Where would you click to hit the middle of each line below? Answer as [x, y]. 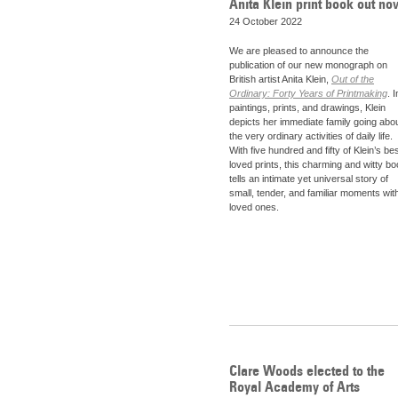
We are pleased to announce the [299, 51]
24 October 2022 [266, 21]
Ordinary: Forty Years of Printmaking [308, 94]
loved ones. [254, 207]
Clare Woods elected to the [307, 370]
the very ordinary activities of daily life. [311, 136]
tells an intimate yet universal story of [309, 179]
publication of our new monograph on [308, 65]
